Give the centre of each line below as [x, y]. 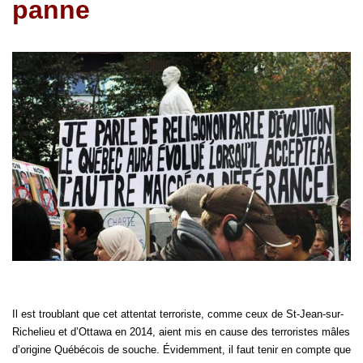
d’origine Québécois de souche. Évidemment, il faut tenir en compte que [181, 350]
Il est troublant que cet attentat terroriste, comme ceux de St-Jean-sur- [178, 314]
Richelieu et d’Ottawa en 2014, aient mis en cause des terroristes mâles [181, 332]
